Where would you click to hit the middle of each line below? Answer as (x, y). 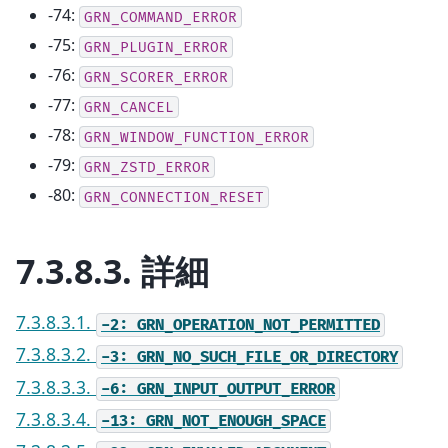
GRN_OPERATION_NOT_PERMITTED (258, 325)
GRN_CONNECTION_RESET (174, 197)
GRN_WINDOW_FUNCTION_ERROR (196, 137)
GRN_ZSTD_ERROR (147, 167)
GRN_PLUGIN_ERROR (156, 47)
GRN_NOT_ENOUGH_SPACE (236, 421)
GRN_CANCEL (129, 107)
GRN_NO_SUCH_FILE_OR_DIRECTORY (267, 357)
